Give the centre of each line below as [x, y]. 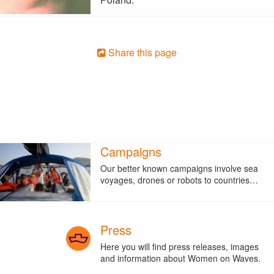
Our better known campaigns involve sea [179, 168]
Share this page [141, 52]
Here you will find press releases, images [179, 246]
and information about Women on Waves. [180, 258]
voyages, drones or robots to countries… [179, 180]
